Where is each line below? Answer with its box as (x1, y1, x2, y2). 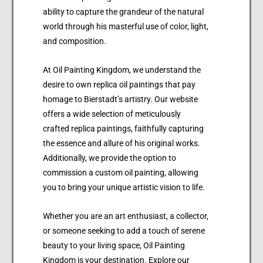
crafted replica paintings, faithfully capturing (43, 124, 204, 134)
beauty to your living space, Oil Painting (43, 241, 185, 251)
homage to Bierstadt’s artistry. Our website (43, 95, 198, 104)
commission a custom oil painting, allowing (43, 168, 198, 178)
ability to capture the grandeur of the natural (43, 7, 204, 17)
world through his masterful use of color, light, (43, 22, 208, 32)
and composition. (43, 36, 106, 46)
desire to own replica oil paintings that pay (43, 80, 195, 90)
